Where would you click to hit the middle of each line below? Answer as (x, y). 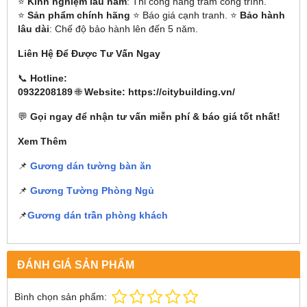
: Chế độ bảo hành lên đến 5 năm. (124, 29)
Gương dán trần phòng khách (98, 215)
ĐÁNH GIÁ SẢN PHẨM (76, 265)
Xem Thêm (42, 141)
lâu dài (34, 29)
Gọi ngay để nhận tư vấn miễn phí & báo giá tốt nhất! (155, 116)
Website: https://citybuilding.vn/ (160, 92)
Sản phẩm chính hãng (79, 15)
